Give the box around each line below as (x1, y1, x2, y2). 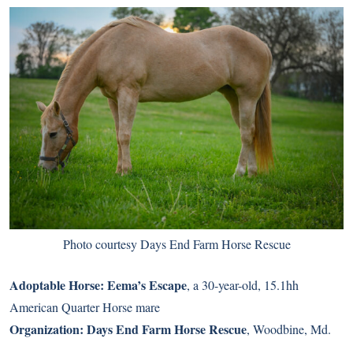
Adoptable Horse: (9, 275, 107, 294)
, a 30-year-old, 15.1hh (187, 276, 299, 293)
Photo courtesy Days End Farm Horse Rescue (62, 235, 291, 252)
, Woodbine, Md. (247, 320, 331, 337)
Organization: (9, 319, 87, 338)
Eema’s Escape (107, 275, 187, 294)
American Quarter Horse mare (9, 298, 160, 315)
